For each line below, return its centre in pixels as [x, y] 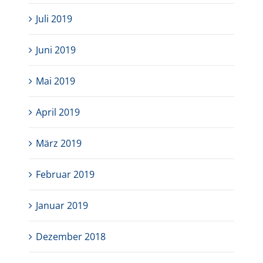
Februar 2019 [65, 175]
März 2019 [59, 144]
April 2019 [58, 112]
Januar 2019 [62, 206]
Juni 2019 [56, 50]
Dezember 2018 [71, 237]
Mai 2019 [56, 81]
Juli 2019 [54, 19]
